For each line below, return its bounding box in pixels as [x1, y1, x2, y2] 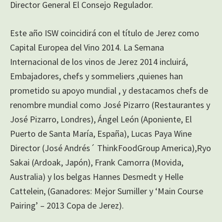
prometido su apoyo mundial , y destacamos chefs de [10, 84, 208, 96]
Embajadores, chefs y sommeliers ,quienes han [10, 70, 183, 82]
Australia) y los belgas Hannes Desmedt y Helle [10, 170, 183, 182]
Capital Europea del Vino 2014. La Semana [10, 41, 164, 53]
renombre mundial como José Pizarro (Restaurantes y [10, 99, 210, 111]
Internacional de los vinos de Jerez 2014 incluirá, [10, 55, 188, 67]
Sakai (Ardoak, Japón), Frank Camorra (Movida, [10, 156, 183, 168]
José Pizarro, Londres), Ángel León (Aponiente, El [10, 113, 192, 125]
